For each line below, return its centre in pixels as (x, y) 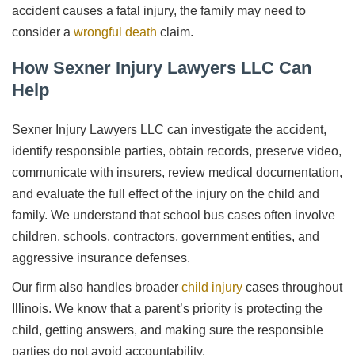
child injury (212, 287)
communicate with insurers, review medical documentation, (177, 172)
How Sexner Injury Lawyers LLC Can (162, 67)
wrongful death (115, 32)
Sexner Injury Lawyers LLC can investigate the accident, (169, 129)
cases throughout (292, 287)
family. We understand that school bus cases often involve (174, 215)
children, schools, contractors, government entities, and (166, 236)
